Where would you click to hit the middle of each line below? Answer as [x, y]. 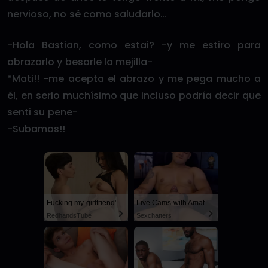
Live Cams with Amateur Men [208, 203]
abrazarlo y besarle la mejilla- [80, 62]
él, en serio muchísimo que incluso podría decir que [134, 95]
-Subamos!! [36, 129]
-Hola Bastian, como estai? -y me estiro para [134, 45]
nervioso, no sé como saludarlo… [87, 14]
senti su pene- [42, 112]
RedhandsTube [69, 215]
